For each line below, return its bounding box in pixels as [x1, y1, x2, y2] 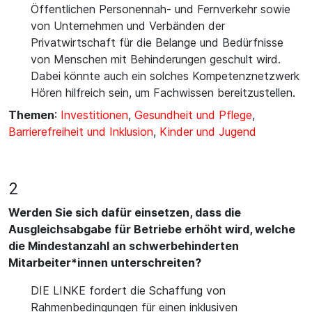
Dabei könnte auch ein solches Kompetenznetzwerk [31, 69, 299, 83]
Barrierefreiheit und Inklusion [8, 125, 153, 139]
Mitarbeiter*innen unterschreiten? [8, 256, 201, 270]
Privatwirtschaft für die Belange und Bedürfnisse [31, 36, 283, 49]
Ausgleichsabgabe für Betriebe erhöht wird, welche [8, 222, 295, 236]
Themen [8, 108, 54, 122]
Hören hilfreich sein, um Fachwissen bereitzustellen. [31, 86, 295, 100]
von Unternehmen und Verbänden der [31, 19, 225, 33]
